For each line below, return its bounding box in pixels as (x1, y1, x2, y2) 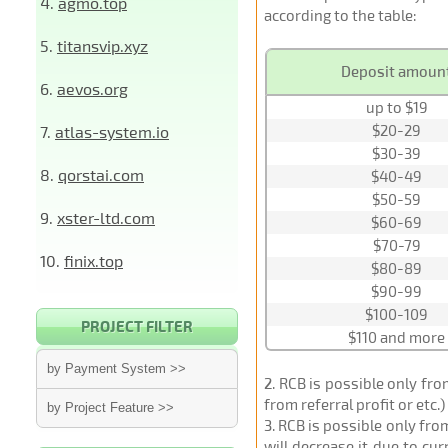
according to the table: (264, 6, 417, 24)
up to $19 (365, 98, 428, 116)
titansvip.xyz (57, 36, 148, 55)
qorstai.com (58, 165, 144, 184)
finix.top (64, 251, 123, 270)
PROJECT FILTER (81, 317, 193, 335)
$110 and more (348, 328, 445, 346)
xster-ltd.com (57, 208, 155, 227)
